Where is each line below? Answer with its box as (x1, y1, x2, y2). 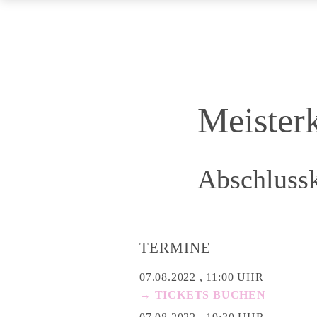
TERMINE (139, 238, 212, 256)
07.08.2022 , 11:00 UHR (139, 270, 264, 283)
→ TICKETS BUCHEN (139, 288, 266, 301)
